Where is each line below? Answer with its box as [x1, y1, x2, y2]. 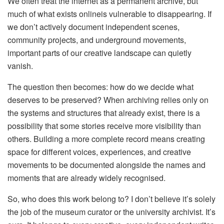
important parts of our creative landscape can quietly [7, 46, 191, 58]
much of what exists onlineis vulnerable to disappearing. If [7, 7, 211, 19]
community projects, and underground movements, [7, 33, 186, 45]
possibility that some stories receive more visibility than [7, 119, 201, 131]
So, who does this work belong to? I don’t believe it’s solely [7, 192, 215, 204]
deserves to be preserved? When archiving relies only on [7, 93, 208, 105]
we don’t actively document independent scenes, [7, 20, 179, 32]
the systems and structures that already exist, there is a [7, 106, 200, 118]
